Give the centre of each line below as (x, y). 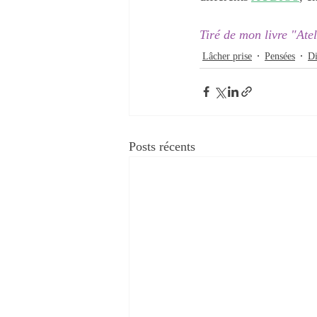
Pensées (280, 56)
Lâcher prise (227, 56)
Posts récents (162, 146)
